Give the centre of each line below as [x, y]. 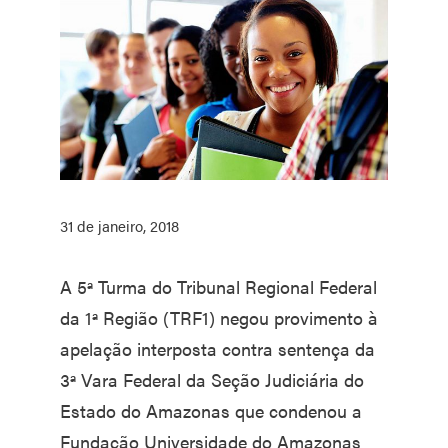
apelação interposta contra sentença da [217, 348]
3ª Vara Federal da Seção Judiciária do [212, 379]
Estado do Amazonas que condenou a [211, 410]
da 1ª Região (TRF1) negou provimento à [219, 317]
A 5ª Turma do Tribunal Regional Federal [218, 286]
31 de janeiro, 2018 [119, 225]
